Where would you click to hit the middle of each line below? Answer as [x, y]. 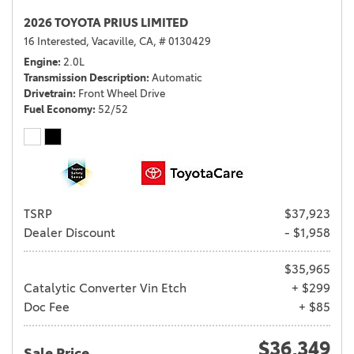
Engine [41, 62]
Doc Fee [47, 307]
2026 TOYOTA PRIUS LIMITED [106, 23]
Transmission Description [85, 78]
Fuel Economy [58, 109]
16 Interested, [56, 41]
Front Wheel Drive [122, 94]
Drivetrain [48, 94]
